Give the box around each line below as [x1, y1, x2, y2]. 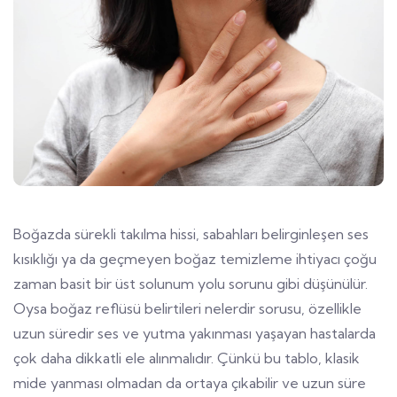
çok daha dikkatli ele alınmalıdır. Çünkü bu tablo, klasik [13, 348, 360, 367]
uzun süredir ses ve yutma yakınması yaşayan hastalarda [13, 323, 376, 342]
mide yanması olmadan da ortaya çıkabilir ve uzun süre [13, 373, 366, 392]
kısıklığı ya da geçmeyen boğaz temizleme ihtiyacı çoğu [13, 249, 377, 268]
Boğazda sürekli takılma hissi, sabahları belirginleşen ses [13, 224, 369, 243]
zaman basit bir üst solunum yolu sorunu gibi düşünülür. [13, 274, 368, 292]
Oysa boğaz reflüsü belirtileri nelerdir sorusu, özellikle [13, 299, 362, 317]
